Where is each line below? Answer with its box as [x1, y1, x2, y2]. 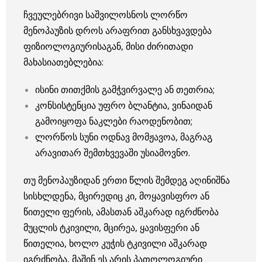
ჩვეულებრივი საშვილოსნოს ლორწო [23, 8, 188, 21]
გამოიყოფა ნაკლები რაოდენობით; [35, 114, 192, 127]
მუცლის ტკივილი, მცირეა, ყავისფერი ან [23, 220, 199, 234]
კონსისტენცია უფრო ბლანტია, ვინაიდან [35, 98, 212, 112]
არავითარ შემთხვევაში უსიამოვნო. [35, 146, 190, 159]
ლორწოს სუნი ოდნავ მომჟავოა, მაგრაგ [35, 130, 212, 143]
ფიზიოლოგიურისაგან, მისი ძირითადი [23, 39, 193, 53]
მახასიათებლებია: [23, 55, 104, 68]
